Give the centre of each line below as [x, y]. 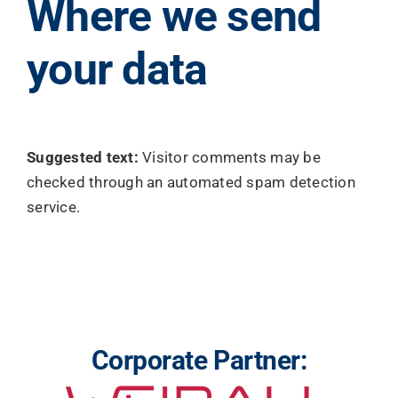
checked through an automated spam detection [191, 182]
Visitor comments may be [231, 157]
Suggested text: [85, 157]
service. [54, 207]
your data [117, 69]
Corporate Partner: [199, 360]
